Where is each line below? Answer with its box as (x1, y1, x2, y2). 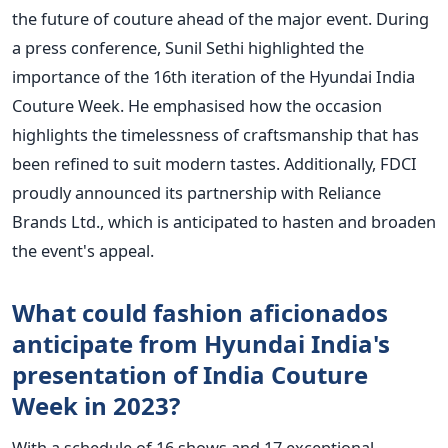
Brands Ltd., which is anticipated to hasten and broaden (12, 209, 436, 233)
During (376, 6, 429, 30)
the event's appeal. (12, 238, 154, 262)
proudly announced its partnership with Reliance (12, 180, 381, 204)
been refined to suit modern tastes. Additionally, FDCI (12, 151, 417, 175)
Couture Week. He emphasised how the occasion (12, 93, 382, 117)
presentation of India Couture (12, 357, 368, 391)
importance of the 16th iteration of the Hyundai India (12, 64, 415, 88)
